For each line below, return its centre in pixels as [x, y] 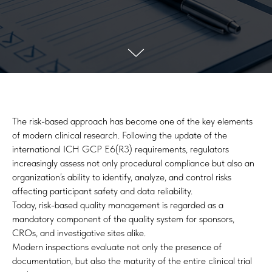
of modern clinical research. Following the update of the [120, 135]
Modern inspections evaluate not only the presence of [117, 247]
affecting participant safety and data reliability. [102, 191]
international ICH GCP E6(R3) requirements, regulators [121, 149]
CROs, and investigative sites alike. [79, 233]
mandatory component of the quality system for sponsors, [123, 219]
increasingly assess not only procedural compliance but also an [133, 163]
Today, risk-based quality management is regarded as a [118, 205]
